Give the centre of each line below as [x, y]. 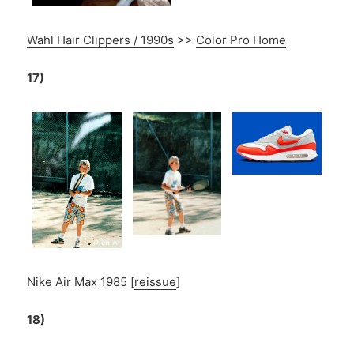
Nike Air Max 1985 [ [81, 282]
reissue [156, 282]
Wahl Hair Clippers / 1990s [101, 40]
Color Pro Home [241, 40]
